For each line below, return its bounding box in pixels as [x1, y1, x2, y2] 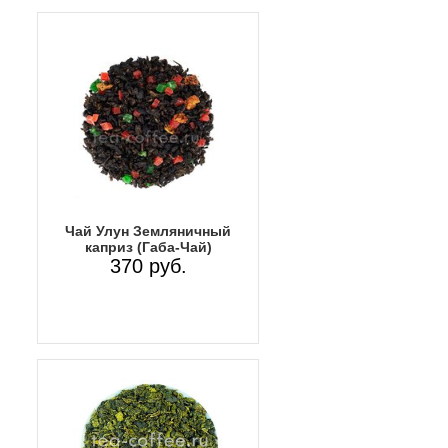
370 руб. [109, 254, 187, 277]
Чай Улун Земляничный [65, 222, 231, 239]
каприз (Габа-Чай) [84, 238, 212, 255]
